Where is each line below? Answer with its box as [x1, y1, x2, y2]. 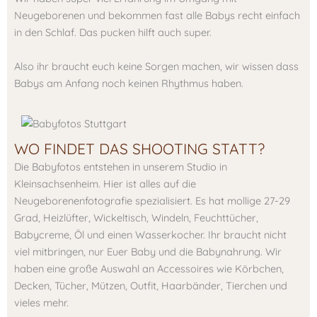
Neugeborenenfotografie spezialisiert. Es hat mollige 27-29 [14, 194, 290, 208]
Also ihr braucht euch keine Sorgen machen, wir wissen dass [14, 59, 299, 73]
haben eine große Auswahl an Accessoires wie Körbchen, [14, 262, 284, 276]
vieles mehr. [14, 296, 69, 310]
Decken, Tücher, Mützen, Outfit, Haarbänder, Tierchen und [14, 279, 287, 293]
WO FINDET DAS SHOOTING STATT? [14, 139, 265, 158]
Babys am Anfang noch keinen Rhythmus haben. [14, 76, 243, 90]
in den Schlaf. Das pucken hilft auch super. [14, 25, 212, 39]
